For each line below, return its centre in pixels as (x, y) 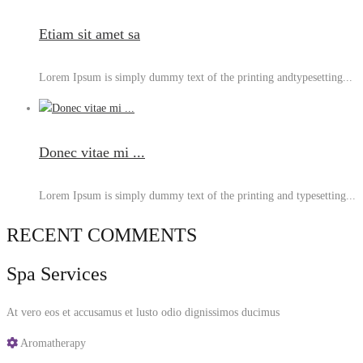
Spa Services (57, 274)
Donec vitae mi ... (92, 153)
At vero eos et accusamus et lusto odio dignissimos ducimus (143, 313)
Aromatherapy (52, 344)
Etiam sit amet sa (90, 34)
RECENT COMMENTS (102, 235)
